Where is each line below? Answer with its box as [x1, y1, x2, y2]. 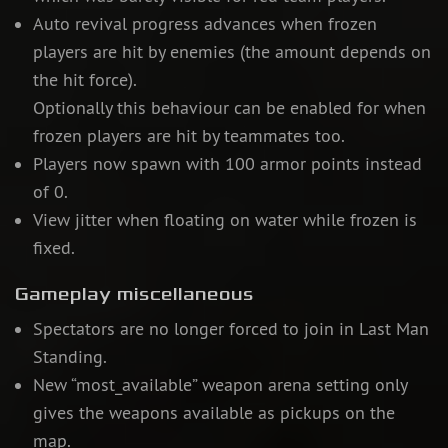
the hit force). [32, 69, 137, 92]
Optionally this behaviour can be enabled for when [32, 97, 426, 120]
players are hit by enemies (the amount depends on [32, 41, 431, 64]
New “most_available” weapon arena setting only [32, 374, 407, 397]
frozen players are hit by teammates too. [32, 125, 345, 148]
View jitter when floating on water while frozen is [32, 209, 417, 232]
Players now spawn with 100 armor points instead [32, 153, 422, 176]
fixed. [32, 237, 75, 260]
